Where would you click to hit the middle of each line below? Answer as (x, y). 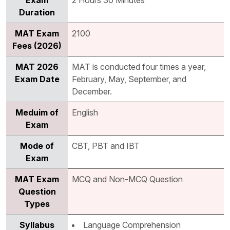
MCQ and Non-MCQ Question (127, 179)
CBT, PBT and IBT (106, 146)
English (85, 113)
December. (92, 92)
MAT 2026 (37, 67)
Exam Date (37, 79)
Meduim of (37, 113)
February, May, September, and (129, 79)
